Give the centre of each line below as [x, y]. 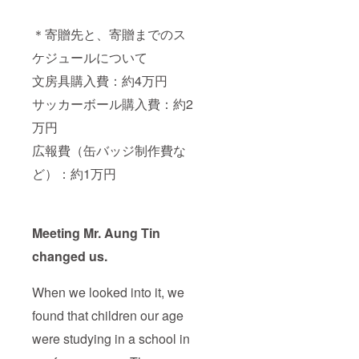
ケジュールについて [90, 58]
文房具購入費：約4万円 [100, 81]
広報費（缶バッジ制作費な [109, 151]
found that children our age [108, 316]
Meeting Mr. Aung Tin [96, 233]
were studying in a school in [111, 339]
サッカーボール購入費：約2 [113, 104]
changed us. [70, 256]
